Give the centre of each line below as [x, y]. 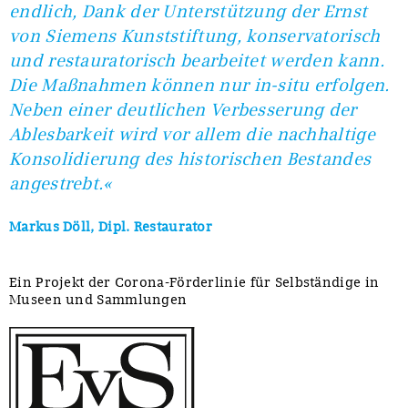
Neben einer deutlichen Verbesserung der [183, 110]
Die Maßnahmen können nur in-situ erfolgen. [199, 86]
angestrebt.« [61, 184]
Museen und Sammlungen [98, 300]
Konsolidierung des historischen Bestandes [190, 159]
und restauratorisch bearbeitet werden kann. [197, 61]
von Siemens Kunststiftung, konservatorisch [195, 36]
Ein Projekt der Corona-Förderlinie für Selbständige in [194, 283]
